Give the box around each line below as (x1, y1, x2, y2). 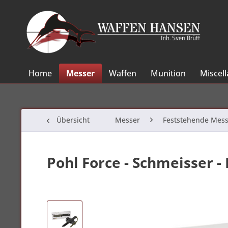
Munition (151, 68, 186, 79)
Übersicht (56, 115, 90, 125)
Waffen (109, 68, 136, 79)
